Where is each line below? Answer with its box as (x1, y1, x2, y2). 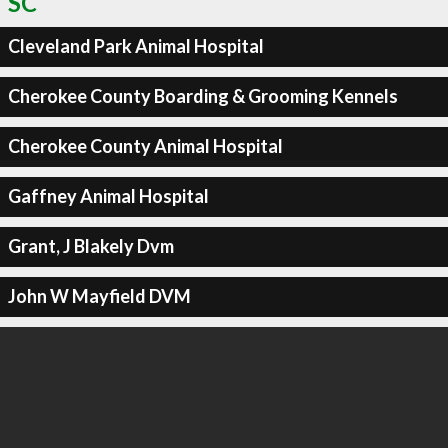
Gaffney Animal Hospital (7, 185, 209, 207)
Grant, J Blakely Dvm (7, 235, 174, 257)
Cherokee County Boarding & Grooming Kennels (7, 85, 398, 107)
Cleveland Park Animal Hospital (7, 35, 264, 57)
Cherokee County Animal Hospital (7, 135, 283, 157)
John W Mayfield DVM (7, 285, 191, 307)
